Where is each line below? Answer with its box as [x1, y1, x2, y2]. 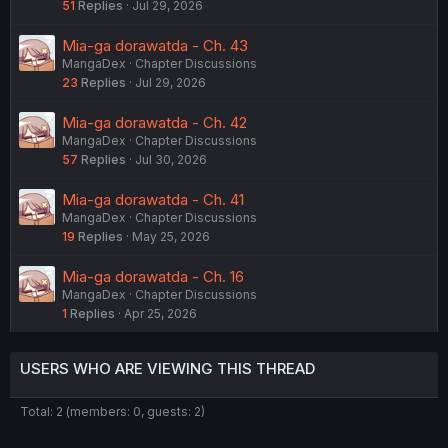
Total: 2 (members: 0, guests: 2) [20, 403, 205, 419]
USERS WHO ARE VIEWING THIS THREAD [20, 358, 315, 378]
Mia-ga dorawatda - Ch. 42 [62, 112, 247, 132]
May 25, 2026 [132, 228, 210, 244]
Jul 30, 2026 [135, 151, 207, 167]
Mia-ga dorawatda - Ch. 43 [62, 35, 248, 55]
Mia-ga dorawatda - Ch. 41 [62, 189, 244, 209]
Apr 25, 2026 [124, 305, 197, 321]
